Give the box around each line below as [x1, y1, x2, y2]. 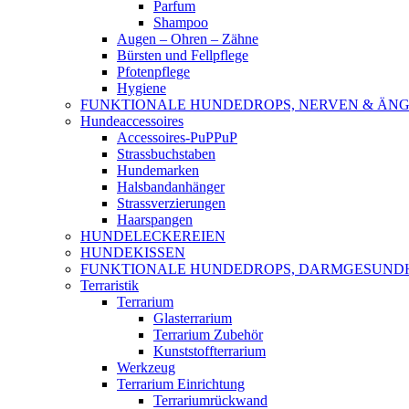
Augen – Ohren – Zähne [117, 31, 258, 47]
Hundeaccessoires [80, 113, 184, 129]
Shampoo [153, 15, 208, 30]
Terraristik [80, 278, 139, 293]
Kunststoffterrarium [153, 343, 266, 359]
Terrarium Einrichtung [117, 376, 245, 392]
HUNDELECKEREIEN [80, 228, 225, 244]
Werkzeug [117, 360, 175, 375]
